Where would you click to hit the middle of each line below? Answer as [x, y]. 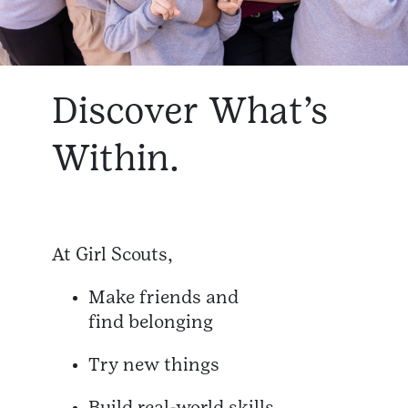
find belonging [151, 322]
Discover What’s [190, 110]
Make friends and [163, 297]
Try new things [154, 365]
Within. [116, 158]
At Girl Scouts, [112, 255]
